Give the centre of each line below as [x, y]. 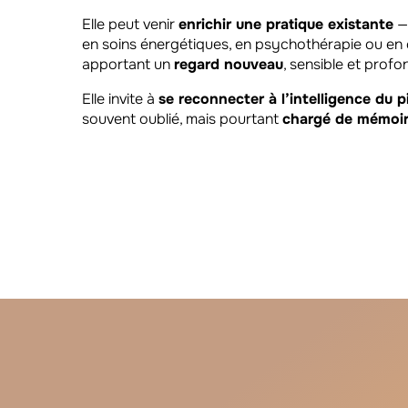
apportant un [128, 64]
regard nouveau [229, 64]
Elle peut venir [130, 24]
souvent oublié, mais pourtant [182, 118]
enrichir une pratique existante [286, 24]
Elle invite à [120, 98]
